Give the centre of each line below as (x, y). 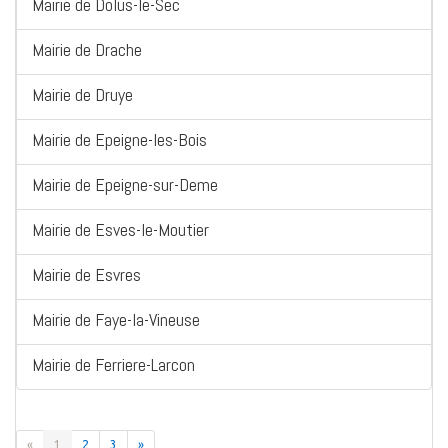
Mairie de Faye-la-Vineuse (116, 320)
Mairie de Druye (82, 95)
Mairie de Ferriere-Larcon (113, 365)
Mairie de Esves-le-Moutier (120, 230)
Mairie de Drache (87, 50)
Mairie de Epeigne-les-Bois (119, 140)
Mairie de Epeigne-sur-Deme (125, 185)
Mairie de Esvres (86, 275)
